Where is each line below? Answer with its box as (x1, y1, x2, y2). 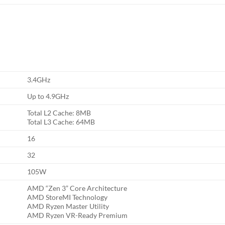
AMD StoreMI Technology (27, 193, 108, 202)
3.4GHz (27, 75, 51, 84)
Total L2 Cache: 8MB (27, 108, 91, 118)
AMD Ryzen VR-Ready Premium (27, 211, 128, 220)
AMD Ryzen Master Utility (27, 202, 109, 211)
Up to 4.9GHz (27, 92, 69, 101)
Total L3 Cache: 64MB (27, 118, 95, 127)
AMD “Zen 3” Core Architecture (27, 184, 128, 193)
